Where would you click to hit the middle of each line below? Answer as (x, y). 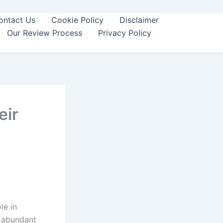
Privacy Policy (125, 33)
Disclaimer (139, 20)
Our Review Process (45, 33)
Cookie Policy (77, 20)
